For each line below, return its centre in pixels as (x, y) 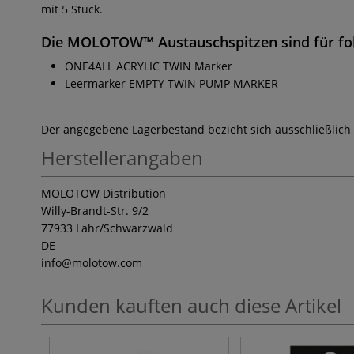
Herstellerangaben (122, 157)
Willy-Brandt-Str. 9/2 (95, 210)
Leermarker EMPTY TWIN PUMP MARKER (171, 83)
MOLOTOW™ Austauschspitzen (172, 41)
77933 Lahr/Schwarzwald (107, 228)
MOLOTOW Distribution (104, 193)
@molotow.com (102, 262)
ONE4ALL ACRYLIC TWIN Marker (149, 66)
